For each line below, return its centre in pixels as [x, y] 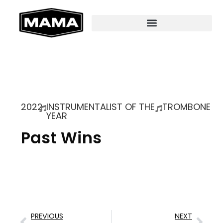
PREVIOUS [47, 216]
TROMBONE [187, 107]
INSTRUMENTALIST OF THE [101, 107]
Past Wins [61, 138]
